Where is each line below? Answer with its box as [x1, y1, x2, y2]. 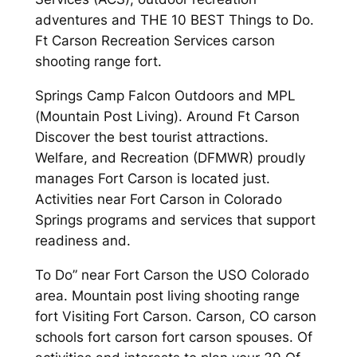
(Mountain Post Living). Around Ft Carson [34, 108, 300, 125]
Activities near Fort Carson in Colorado [34, 191, 282, 208]
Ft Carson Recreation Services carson [34, 33, 275, 49]
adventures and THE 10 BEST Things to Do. [34, 12, 314, 29]
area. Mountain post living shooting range [34, 287, 300, 304]
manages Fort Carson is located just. [34, 171, 270, 187]
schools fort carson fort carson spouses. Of [34, 328, 312, 345]
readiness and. [34, 233, 131, 249]
